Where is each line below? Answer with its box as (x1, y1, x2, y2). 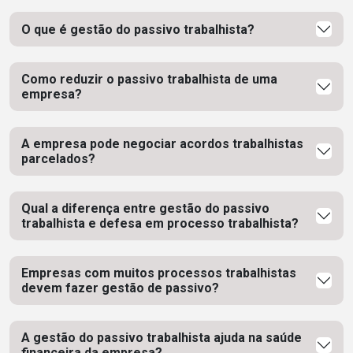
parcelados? (21, 151, 95, 166)
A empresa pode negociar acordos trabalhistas (21, 136, 303, 151)
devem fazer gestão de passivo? (21, 281, 219, 295)
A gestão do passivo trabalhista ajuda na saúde (21, 330, 302, 345)
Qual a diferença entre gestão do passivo (21, 201, 269, 216)
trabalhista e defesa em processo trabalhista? (21, 216, 299, 231)
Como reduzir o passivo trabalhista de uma (21, 72, 277, 87)
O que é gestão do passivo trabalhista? (21, 21, 255, 37)
